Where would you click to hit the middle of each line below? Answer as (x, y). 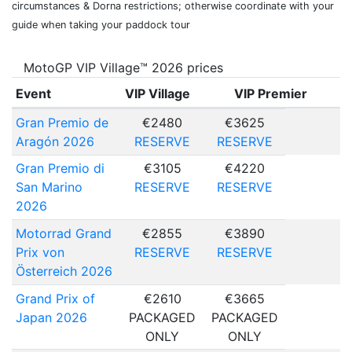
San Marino (49, 187)
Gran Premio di (60, 169)
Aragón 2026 (55, 141)
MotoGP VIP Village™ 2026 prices (123, 68)
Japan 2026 (51, 317)
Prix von (40, 253)
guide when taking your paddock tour (101, 25)
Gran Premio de (62, 122)
